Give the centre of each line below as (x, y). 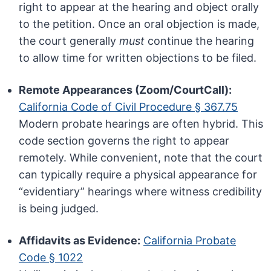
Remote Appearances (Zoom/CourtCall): (126, 90)
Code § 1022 (51, 258)
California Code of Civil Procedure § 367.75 (129, 107)
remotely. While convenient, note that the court (141, 158)
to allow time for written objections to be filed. (138, 58)
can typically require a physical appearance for (138, 175)
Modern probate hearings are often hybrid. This (141, 124)
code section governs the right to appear (124, 141)
